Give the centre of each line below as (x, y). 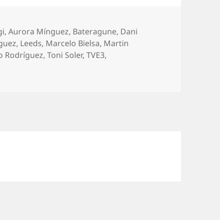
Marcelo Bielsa (73, 43)
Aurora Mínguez (39, 32)
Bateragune (95, 32)
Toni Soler (65, 55)
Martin (116, 43)
